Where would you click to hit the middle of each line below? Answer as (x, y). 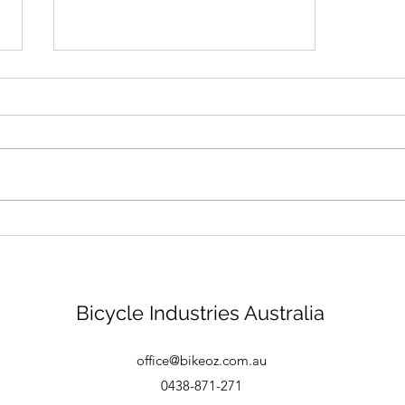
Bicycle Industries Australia (200, 313)
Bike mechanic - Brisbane (174, 217)
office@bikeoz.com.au (202, 361)
